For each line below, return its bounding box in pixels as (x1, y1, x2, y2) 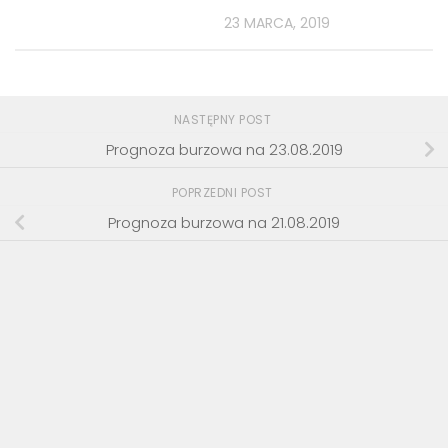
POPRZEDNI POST (171, 184, 277, 202)
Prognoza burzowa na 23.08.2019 (105, 138, 343, 160)
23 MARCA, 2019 (224, 12, 330, 33)
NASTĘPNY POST (173, 111, 275, 129)
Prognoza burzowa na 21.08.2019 (108, 211, 340, 233)
